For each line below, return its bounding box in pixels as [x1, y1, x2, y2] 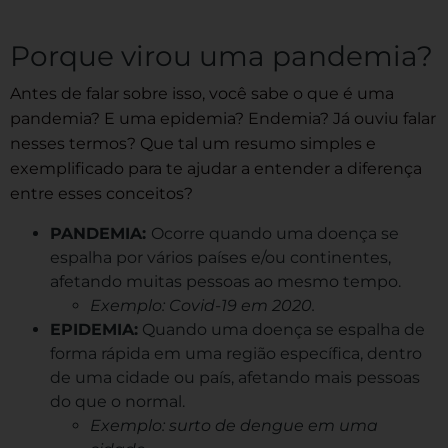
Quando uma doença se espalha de [138, 319, 425, 339]
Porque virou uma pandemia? [10, 38, 433, 73]
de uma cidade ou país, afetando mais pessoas [50, 367, 420, 387]
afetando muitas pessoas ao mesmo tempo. [50, 271, 401, 291]
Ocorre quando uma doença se [151, 223, 399, 243]
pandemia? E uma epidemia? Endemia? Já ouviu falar [10, 108, 436, 128]
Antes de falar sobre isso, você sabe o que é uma [10, 83, 394, 103]
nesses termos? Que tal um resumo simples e [10, 133, 376, 153]
